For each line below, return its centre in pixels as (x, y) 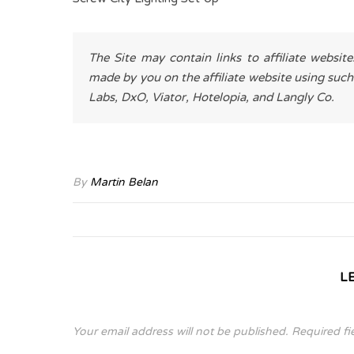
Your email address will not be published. (181, 331)
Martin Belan (124, 182)
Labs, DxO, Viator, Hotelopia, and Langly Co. (211, 97)
